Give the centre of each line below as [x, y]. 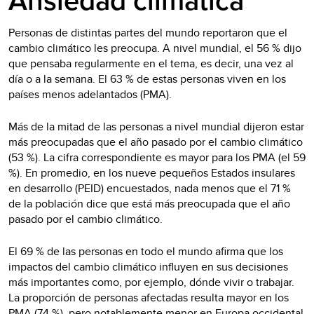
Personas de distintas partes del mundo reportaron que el [148, 32]
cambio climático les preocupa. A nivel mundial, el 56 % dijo [155, 48]
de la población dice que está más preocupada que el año [149, 203]
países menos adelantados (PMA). [91, 94]
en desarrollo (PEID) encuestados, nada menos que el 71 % [150, 188]
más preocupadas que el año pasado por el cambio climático [156, 142]
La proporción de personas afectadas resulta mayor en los [149, 297]
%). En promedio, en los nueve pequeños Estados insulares [152, 172]
